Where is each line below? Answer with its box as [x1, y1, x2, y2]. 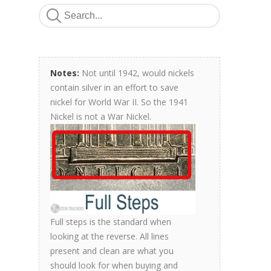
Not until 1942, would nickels [79, 67, 194, 79]
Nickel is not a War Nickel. [50, 111, 151, 122]
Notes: [50, 67, 79, 79]
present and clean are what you [50, 244, 174, 256]
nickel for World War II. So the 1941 [50, 96, 188, 108]
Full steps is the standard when [50, 215, 171, 227]
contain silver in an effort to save [50, 82, 178, 93]
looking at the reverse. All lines [50, 230, 169, 242]
